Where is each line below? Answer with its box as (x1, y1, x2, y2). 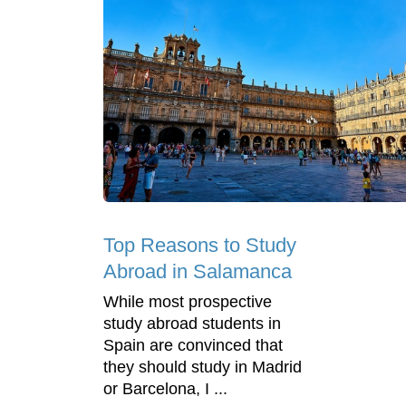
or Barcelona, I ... (103, 380, 227, 399)
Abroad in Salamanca (103, 260, 292, 284)
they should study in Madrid (103, 358, 302, 377)
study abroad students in (103, 314, 281, 333)
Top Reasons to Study (103, 234, 296, 257)
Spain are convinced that (103, 336, 283, 355)
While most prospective (103, 293, 272, 312)
